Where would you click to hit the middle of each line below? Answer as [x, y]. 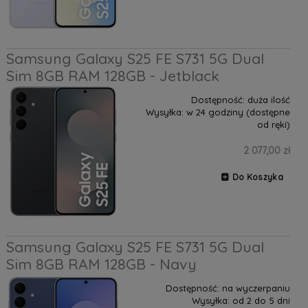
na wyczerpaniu [256, 288]
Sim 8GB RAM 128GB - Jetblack [112, 76]
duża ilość [268, 100]
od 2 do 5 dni [261, 300]
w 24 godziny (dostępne [238, 112]
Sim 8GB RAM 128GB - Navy [101, 264]
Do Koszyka [257, 177]
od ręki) [273, 125]
